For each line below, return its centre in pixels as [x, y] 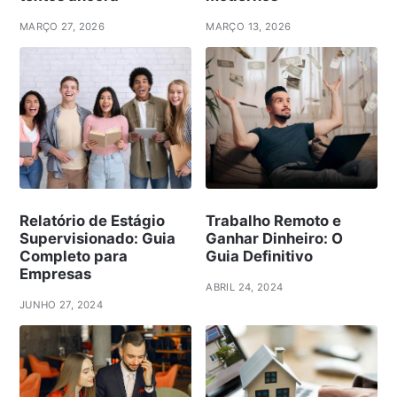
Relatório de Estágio [92, 221]
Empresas [55, 274]
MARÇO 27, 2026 [62, 26]
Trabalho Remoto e [274, 221]
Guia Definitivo [260, 257]
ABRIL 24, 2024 [245, 288]
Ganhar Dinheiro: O [275, 239]
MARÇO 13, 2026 [249, 26]
